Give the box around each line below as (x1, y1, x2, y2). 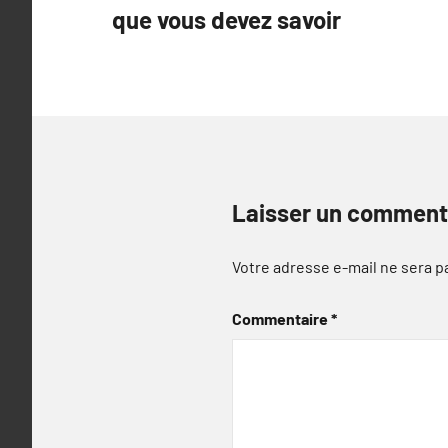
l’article (111, 21, 205, 55)
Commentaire (232, 309, 331, 328)
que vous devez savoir (112, 5, 341, 34)
